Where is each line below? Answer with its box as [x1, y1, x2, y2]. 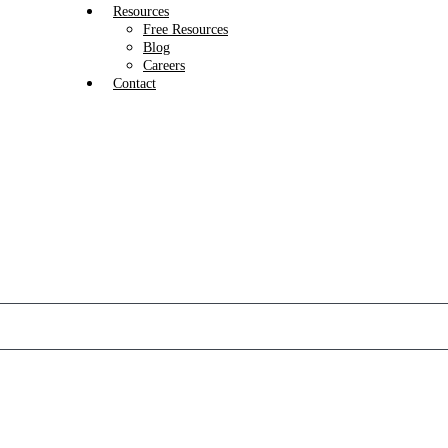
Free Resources [143, 22, 228, 37]
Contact [113, 76, 156, 91]
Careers [143, 58, 185, 73]
